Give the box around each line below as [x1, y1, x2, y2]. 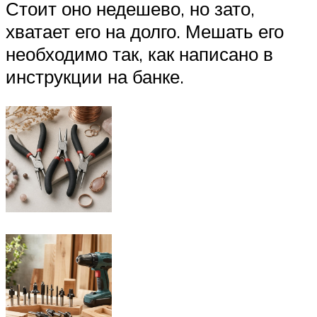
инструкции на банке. [6, 65, 184, 88]
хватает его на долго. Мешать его [6, 20, 284, 43]
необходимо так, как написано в [6, 42, 273, 66]
